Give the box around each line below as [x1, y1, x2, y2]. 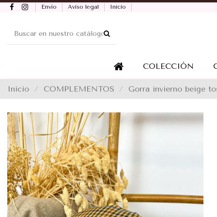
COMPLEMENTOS [43, 84, 114, 93]
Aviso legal [67, 3, 101, 10]
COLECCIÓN [142, 61, 194, 71]
